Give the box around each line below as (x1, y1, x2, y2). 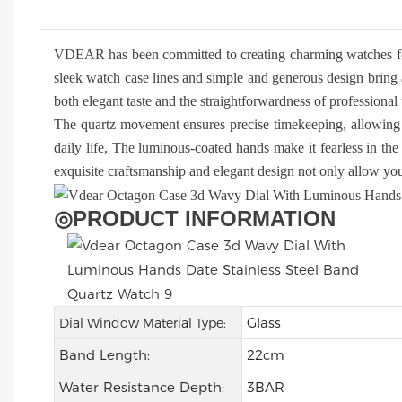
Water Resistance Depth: (58, 379, 224, 397)
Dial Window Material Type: (58, 315, 226, 332)
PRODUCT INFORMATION (73, 206, 336, 232)
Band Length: (58, 346, 150, 364)
